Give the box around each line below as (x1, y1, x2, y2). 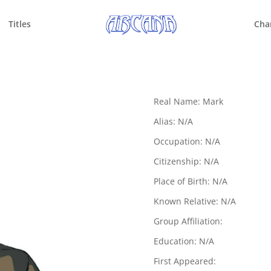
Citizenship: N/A (153, 155, 219, 167)
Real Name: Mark (153, 95, 223, 107)
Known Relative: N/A (153, 195, 236, 207)
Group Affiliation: (153, 215, 223, 227)
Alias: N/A (153, 115, 193, 127)
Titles (8, 18, 31, 30)
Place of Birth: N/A (153, 175, 227, 187)
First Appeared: (153, 255, 216, 267)
